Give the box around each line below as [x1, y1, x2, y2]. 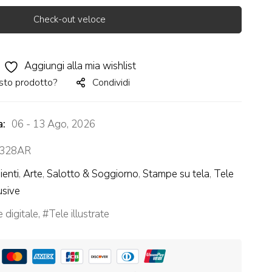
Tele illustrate [49, 207, 109, 221]
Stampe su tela [143, 167, 209, 181]
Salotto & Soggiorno [47, 167, 138, 181]
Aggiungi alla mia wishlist [24, 59, 136, 73]
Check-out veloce [33, 13, 106, 25]
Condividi [92, 76, 130, 89]
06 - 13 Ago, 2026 [12, 117, 95, 131]
